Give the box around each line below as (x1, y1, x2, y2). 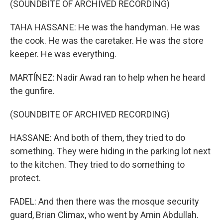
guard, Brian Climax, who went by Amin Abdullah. (10, 210, 199, 220)
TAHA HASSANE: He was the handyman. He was (10, 22, 200, 32)
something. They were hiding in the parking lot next (10, 146, 211, 156)
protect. (10, 173, 41, 183)
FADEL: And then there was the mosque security (10, 196, 199, 207)
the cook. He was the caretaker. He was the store (10, 35, 204, 46)
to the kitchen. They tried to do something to (10, 159, 185, 170)
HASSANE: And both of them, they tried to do (10, 132, 185, 143)
